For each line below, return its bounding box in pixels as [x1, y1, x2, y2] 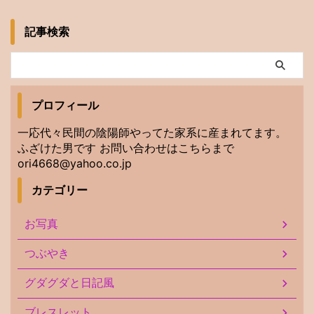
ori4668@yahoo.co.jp [18, 156, 132, 170]
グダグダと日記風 [25, 276, 114, 289]
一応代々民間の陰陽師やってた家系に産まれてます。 [18, 125, 287, 139]
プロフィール [32, 99, 99, 111]
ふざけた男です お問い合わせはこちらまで [18, 140, 234, 155]
